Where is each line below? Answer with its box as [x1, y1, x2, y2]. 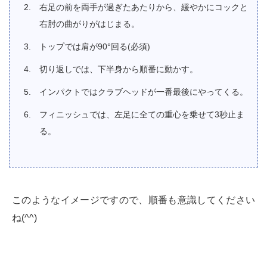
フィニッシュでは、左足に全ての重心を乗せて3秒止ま [39, 110, 244, 120]
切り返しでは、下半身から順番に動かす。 [39, 64, 198, 74]
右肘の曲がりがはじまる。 [39, 19, 139, 29]
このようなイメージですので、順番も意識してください [12, 195, 255, 206]
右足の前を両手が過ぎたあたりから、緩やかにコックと [39, 2, 248, 13]
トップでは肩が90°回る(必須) [39, 42, 150, 52]
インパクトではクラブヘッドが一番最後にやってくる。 [39, 87, 248, 97]
